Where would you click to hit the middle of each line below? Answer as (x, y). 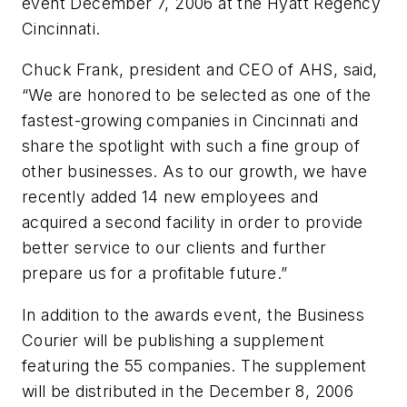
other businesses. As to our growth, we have (195, 172)
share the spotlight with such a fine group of (191, 146)
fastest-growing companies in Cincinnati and (190, 121)
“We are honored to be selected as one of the (197, 95)
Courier (50, 340)
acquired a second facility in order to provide (193, 223)
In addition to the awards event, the (159, 314)
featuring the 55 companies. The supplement (194, 365)
